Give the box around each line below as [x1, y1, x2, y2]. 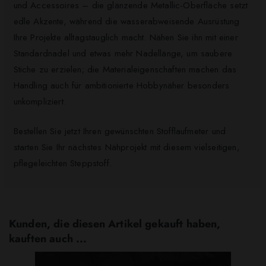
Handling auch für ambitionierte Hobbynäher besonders [13, 79, 230, 93]
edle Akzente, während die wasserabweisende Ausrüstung [13, 15, 240, 28]
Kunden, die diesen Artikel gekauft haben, [9, 216, 221, 232]
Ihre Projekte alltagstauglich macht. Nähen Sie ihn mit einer [13, 31, 238, 45]
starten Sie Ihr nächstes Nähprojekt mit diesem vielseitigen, [13, 140, 240, 154]
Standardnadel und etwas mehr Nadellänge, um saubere [13, 47, 233, 61]
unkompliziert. [13, 95, 66, 109]
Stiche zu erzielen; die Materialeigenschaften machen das [13, 63, 237, 77]
